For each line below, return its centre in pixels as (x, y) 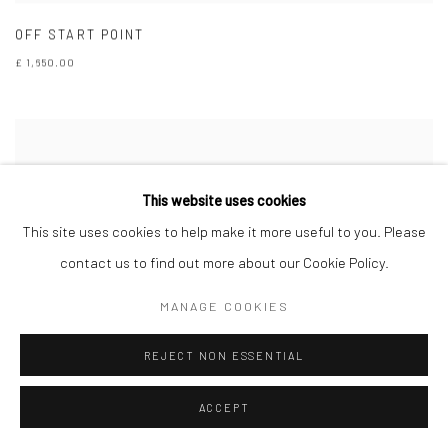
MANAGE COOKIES (224, 305)
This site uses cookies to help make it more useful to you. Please (224, 231)
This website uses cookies (224, 200)
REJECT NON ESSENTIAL (224, 355)
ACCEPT (224, 407)
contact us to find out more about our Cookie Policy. (224, 262)
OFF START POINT (80, 33)
